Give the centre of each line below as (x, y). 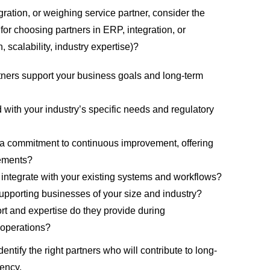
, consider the (176, 13)
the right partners (64, 250)
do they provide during (116, 210)
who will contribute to (148, 250)
